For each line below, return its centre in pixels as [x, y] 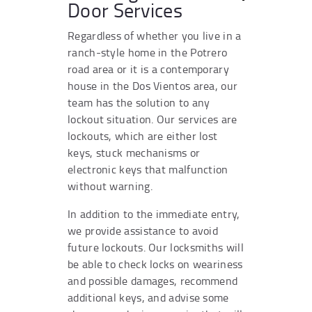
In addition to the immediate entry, [154, 213]
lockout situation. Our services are [153, 119]
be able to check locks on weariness [155, 264]
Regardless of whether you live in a [155, 35]
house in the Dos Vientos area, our [153, 85]
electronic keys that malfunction [148, 169]
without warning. [110, 186]
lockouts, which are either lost [143, 135]
